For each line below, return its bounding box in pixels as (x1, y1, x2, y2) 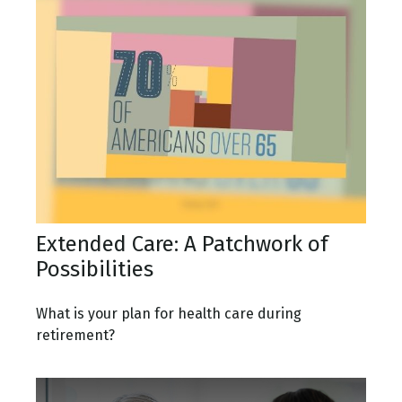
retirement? (36, 327, 115, 345)
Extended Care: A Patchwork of (36, 232, 328, 258)
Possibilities (36, 257, 153, 283)
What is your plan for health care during (36, 305, 301, 323)
